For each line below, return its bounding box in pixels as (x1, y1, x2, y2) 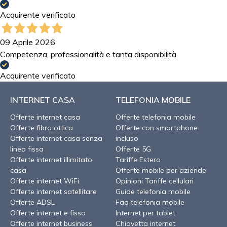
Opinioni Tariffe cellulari (116, 176, 194, 185)
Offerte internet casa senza (10, 133, 102, 143)
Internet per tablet (116, 208, 175, 217)
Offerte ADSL (10, 197, 55, 207)
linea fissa (10, 144, 44, 154)
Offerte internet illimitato (10, 155, 92, 164)
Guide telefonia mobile (116, 186, 191, 196)
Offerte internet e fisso (10, 208, 86, 217)
